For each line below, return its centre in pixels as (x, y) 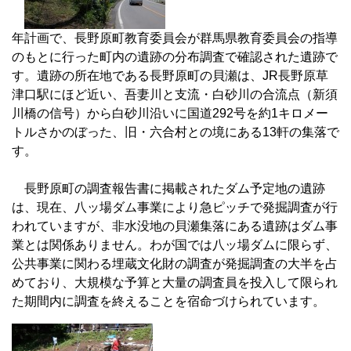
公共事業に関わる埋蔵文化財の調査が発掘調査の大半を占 (175, 264)
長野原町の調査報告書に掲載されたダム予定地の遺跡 (168, 189)
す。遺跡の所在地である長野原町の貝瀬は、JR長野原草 (170, 76)
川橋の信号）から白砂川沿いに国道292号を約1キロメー (170, 114)
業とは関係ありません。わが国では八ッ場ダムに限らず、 (175, 245)
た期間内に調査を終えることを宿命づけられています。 (168, 302)
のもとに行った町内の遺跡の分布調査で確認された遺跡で (175, 57)
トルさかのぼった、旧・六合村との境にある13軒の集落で (175, 132)
